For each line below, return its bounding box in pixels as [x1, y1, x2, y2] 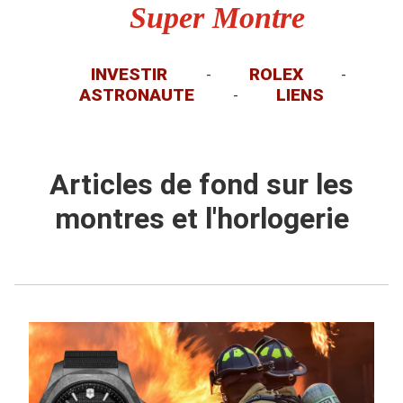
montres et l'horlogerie [54, 201, 349, 237]
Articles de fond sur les [49, 167, 354, 202]
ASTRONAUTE [79, 85, 195, 105]
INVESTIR [91, 64, 168, 85]
